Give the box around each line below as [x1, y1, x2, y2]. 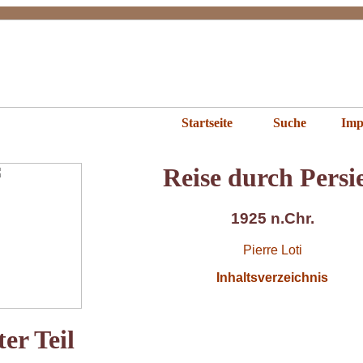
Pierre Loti [242, 243, 302, 258]
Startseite [181, 116, 233, 130]
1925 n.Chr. [230, 210, 314, 228]
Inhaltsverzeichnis [216, 271, 328, 285]
